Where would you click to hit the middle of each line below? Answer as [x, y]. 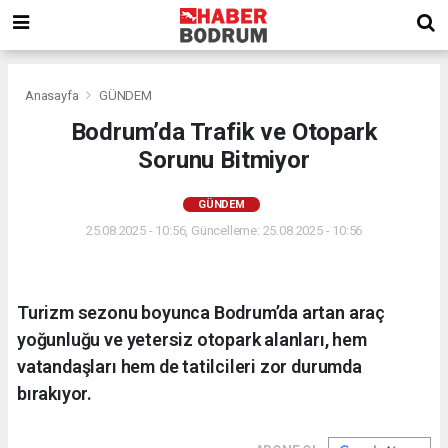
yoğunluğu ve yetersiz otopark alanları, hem [192, 339]
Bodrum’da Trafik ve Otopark [224, 131]
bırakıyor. [55, 393]
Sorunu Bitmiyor [224, 159]
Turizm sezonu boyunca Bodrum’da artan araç [201, 312]
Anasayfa [53, 95]
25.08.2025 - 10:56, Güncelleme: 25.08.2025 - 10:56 [224, 230]
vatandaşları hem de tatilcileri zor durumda [189, 366]
